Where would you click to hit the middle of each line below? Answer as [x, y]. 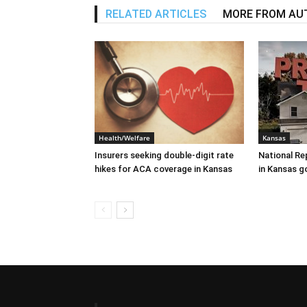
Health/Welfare [124, 137]
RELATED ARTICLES [156, 14]
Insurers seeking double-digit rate [164, 155]
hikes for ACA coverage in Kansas [163, 169]
